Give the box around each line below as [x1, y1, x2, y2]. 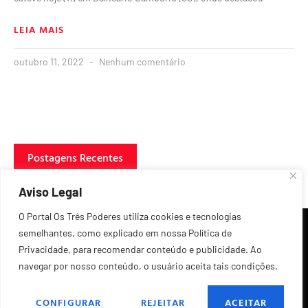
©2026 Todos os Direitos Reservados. [74, 285, 234, 297]
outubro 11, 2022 [14, 56, 86, 68]
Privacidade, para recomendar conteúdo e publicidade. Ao [19, 243, 262, 255]
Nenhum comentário [97, 56, 186, 68]
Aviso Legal [19, 184, 82, 199]
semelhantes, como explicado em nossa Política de [19, 227, 232, 239]
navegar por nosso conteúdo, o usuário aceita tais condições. [19, 260, 278, 272]
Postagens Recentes [27, 149, 123, 166]
